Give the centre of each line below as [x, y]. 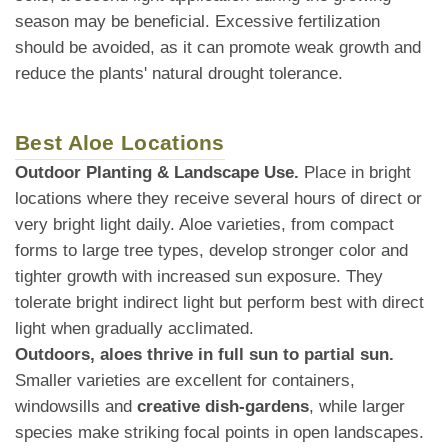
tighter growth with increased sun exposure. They [199, 277]
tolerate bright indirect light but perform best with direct [219, 303]
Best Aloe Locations [120, 143]
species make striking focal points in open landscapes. [219, 433]
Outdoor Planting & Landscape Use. [157, 173]
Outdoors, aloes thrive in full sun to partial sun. [204, 355]
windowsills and [76, 407]
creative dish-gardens [223, 407]
